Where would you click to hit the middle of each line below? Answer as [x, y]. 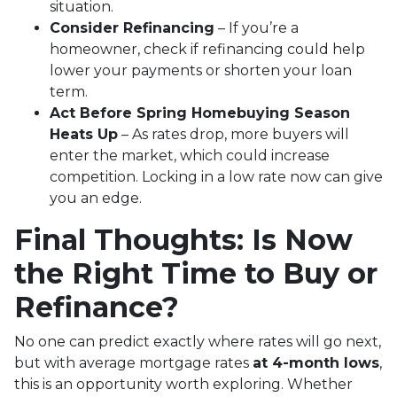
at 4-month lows [316, 362]
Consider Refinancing [132, 27]
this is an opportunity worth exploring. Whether [183, 384]
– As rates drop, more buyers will [234, 134]
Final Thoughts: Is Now [183, 239]
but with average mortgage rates [133, 362]
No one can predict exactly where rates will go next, [198, 341]
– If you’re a [257, 27]
